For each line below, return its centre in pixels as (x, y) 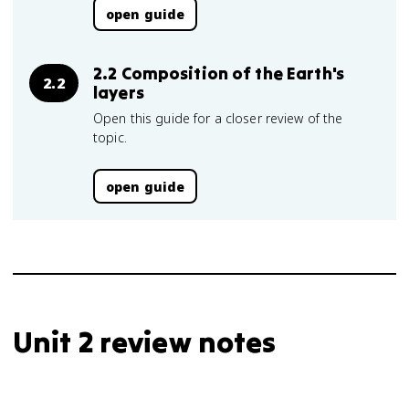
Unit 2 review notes (145, 342)
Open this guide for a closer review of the (218, 118)
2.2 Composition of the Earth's (219, 73)
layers (119, 92)
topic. (110, 137)
